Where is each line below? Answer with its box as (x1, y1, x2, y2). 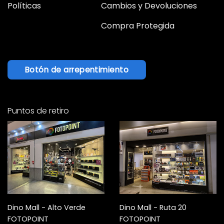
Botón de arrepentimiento (25, 64, 129, 75)
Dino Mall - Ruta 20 (119, 202, 186, 212)
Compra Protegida (100, 20, 174, 32)
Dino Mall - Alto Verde (7, 202, 85, 212)
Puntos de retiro (7, 105, 69, 117)
